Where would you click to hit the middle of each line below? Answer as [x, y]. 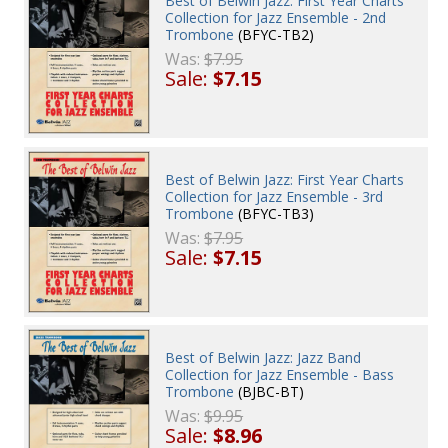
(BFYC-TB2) [274, 34]
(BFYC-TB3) [274, 213]
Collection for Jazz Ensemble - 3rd [274, 196]
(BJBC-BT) [269, 392]
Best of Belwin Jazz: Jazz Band [263, 358]
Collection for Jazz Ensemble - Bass [280, 375]
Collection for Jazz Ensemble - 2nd [276, 17]
